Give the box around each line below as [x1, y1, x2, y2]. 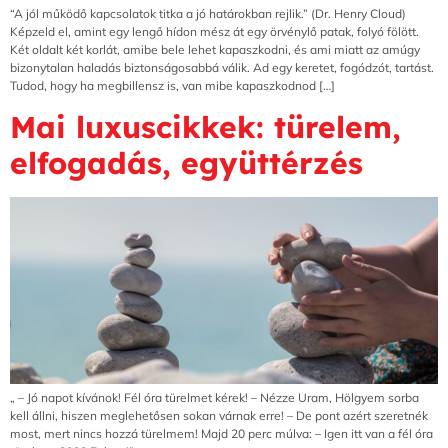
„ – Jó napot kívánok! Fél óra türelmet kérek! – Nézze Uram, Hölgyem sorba [10, 390, 419, 406]
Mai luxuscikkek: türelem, [10, 108, 401, 147]
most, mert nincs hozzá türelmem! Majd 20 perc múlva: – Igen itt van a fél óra [10, 426, 433, 442]
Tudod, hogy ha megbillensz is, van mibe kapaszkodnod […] [10, 77, 335, 93]
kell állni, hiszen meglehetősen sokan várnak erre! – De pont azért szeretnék [10, 408, 428, 424]
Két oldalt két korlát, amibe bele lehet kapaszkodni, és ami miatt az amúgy [10, 41, 420, 57]
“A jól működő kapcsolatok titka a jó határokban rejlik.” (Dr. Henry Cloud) [10, 5, 406, 21]
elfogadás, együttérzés [10, 144, 363, 183]
